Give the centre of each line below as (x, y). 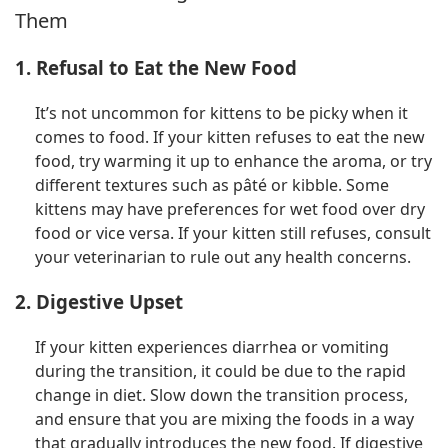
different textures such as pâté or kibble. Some (212, 185)
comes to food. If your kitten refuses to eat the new (230, 137)
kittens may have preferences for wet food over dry (230, 209)
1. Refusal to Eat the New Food (156, 68)
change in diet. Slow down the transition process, (221, 394)
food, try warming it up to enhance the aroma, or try (233, 161)
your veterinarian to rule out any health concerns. (223, 257)
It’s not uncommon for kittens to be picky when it (221, 113)
